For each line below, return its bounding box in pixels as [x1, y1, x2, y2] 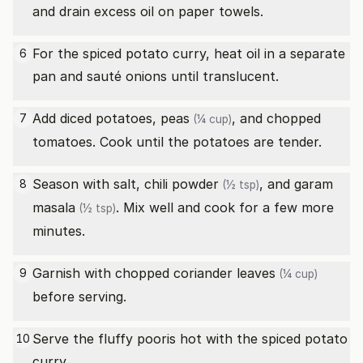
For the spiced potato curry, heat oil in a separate [32, 45, 345, 62]
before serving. [32, 288, 126, 305]
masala [32, 199, 75, 216]
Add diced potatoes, [32, 110, 160, 126]
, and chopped [232, 110, 321, 126]
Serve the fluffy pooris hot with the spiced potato [32, 331, 348, 347]
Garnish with [32, 265, 115, 281]
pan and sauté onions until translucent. [32, 68, 279, 84]
